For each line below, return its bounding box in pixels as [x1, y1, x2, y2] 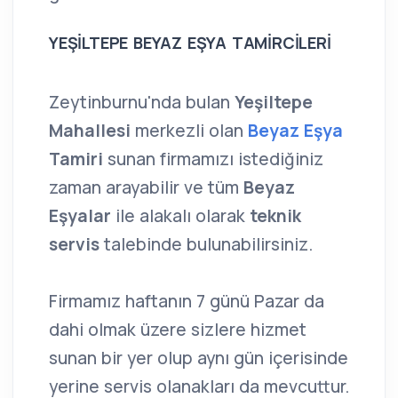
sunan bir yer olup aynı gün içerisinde [49, 346, 348, 370]
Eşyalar [49, 204, 111, 228]
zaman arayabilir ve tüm [49, 176, 243, 200]
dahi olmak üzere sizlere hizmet [49, 318, 306, 342]
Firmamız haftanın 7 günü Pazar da [49, 290, 324, 314]
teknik [245, 204, 301, 228]
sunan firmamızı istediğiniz [107, 147, 323, 171]
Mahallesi [49, 119, 135, 143]
